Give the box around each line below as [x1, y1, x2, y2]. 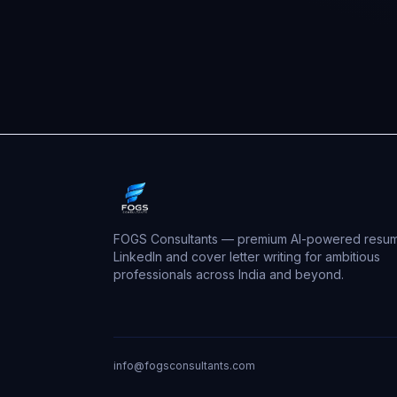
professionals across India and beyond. [113, 267, 344, 282]
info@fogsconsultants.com [113, 359, 255, 372]
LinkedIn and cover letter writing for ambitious [113, 249, 380, 264]
